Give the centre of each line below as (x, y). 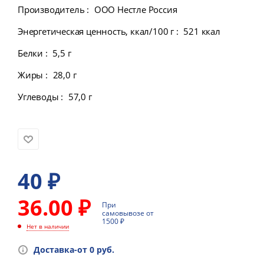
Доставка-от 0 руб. (74, 250)
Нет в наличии (48, 227)
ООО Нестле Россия (136, 9)
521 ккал (202, 31)
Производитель (52, 9)
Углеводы (39, 96)
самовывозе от (128, 213)
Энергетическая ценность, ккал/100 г (97, 31)
